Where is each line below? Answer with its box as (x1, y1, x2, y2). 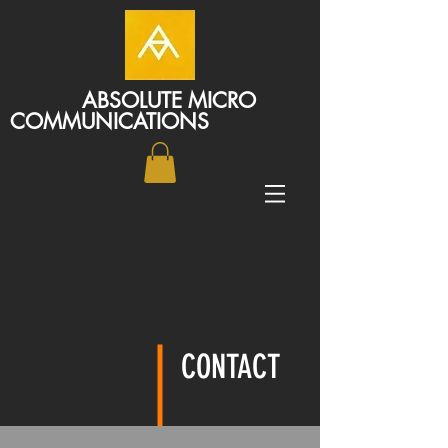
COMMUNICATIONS (10, 108, 209, 135)
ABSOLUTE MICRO (10, 87, 256, 114)
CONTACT (181, 347, 280, 386)
